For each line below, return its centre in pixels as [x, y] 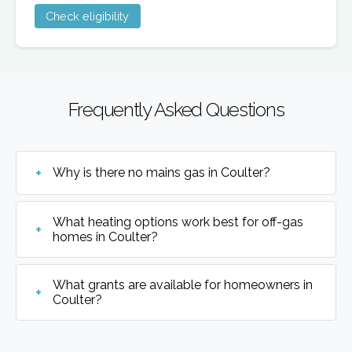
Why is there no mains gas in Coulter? [162, 173]
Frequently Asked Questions [176, 109]
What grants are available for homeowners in [183, 284]
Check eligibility [88, 16]
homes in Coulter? [106, 236]
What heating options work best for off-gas [178, 222]
